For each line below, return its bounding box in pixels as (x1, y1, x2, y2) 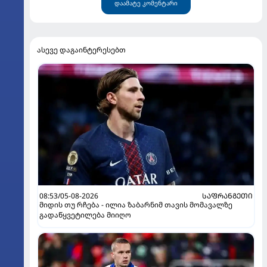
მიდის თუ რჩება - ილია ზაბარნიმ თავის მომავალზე (39, 199, 232, 210)
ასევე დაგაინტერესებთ (37, 45, 126, 55)
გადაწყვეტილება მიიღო (39, 209, 131, 220)
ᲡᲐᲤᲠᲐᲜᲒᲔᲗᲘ (202, 190, 253, 201)
